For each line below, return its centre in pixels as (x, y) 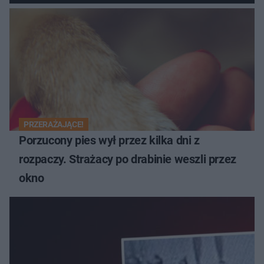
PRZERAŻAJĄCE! (54, 125)
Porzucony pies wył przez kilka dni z (109, 141)
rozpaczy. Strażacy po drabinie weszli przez (128, 159)
